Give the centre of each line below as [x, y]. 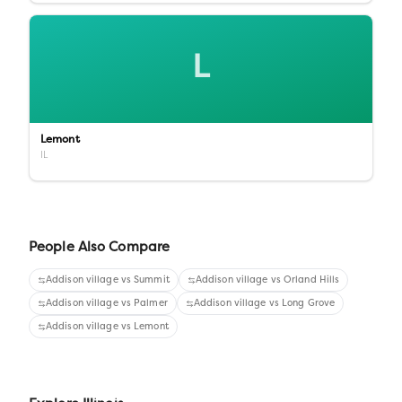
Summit [152, 280]
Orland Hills [312, 280]
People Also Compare [100, 248]
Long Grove [309, 303]
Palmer [151, 303]
